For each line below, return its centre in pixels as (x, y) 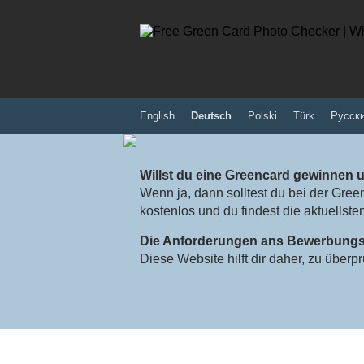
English (157, 116)
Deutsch (211, 116)
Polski (262, 116)
